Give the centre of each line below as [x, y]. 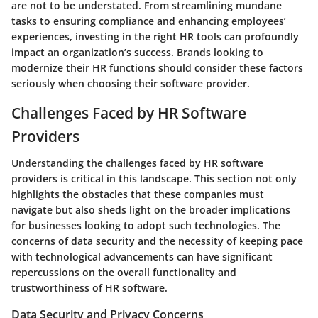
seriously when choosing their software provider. [131, 83]
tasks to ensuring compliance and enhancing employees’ [149, 21]
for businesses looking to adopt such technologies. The [146, 226]
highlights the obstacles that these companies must [138, 194]
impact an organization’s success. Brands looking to [137, 52]
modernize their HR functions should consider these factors [157, 67]
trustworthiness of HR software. [89, 288]
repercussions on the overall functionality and [124, 273]
